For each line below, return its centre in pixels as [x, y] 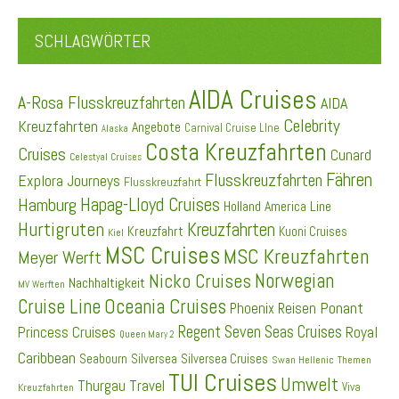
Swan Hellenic [303, 360]
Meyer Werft [60, 258]
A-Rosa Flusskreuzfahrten [102, 103]
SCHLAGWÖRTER [93, 41]
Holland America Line [277, 207]
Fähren [349, 180]
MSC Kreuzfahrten [297, 257]
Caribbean [47, 358]
